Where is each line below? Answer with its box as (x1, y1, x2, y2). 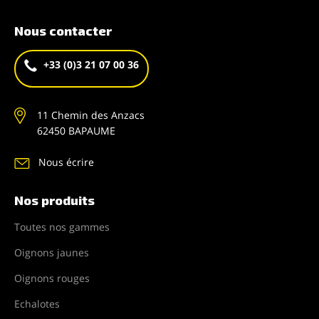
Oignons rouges (14, 271, 90, 285)
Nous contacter (14, 22, 112, 38)
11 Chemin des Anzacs (37, 108, 145, 122)
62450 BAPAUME (37, 123, 115, 137)
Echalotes (14, 296, 60, 310)
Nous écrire (38, 155, 94, 169)
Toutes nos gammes (14, 219, 110, 234)
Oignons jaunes (14, 245, 89, 259)
